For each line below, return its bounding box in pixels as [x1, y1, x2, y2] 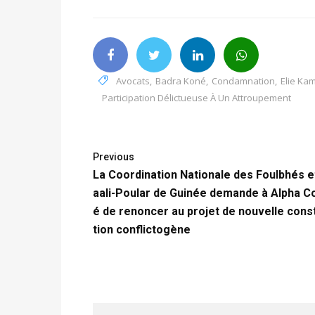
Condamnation [212, 74, 275, 87]
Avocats [116, 74, 150, 87]
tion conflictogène [93, 222, 191, 236]
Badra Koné [155, 74, 206, 87]
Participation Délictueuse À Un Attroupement [102, 91, 291, 104]
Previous [93, 150, 134, 162]
